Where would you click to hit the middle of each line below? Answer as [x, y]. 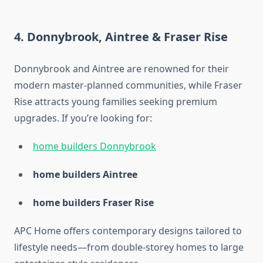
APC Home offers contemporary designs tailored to [128, 231]
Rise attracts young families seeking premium [116, 102]
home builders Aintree [85, 175]
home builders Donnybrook [95, 146]
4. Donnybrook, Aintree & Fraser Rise [121, 37]
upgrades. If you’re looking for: [83, 118]
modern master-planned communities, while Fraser [128, 85]
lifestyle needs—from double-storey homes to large [129, 247]
